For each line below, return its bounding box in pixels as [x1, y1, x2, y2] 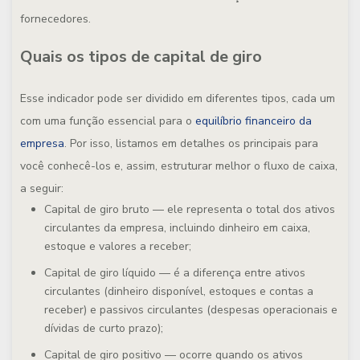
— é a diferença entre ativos [159, 265, 305, 280]
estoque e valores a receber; [44, 239, 191, 254]
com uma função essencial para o [20, 113, 195, 129]
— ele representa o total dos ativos [149, 202, 335, 217]
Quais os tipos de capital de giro [20, 46, 262, 67]
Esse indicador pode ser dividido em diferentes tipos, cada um [20, 91, 335, 106]
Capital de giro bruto [44, 202, 149, 217]
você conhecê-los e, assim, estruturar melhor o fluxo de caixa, [20, 158, 337, 174]
